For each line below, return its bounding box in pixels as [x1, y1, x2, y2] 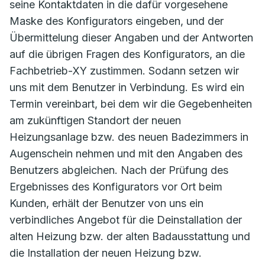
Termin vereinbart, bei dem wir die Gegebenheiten [9, 98, 252, 110]
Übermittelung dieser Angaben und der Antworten [9, 31, 253, 44]
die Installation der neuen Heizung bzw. [9, 247, 202, 259]
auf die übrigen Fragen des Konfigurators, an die [9, 48, 245, 60]
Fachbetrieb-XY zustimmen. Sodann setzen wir [9, 64, 239, 77]
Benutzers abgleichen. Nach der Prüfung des [9, 164, 228, 176]
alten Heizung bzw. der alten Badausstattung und [9, 230, 250, 243]
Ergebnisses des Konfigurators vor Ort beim [9, 180, 222, 193]
